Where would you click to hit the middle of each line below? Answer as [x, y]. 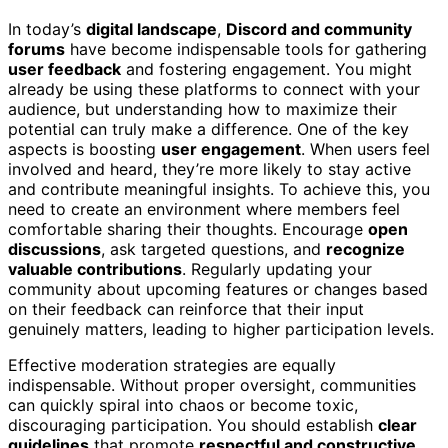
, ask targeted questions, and [213, 248]
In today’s [47, 28]
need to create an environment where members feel [204, 208]
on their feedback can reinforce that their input [186, 308]
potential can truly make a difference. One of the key [208, 128]
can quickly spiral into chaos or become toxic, [183, 404]
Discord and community [319, 28]
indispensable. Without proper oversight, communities [212, 384]
